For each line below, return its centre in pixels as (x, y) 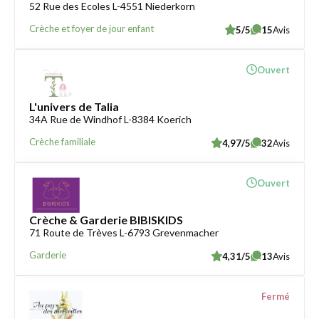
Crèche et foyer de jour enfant (91, 28)
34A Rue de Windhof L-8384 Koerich (110, 119)
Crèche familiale (62, 142)
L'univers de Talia (74, 106)
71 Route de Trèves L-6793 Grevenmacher (124, 232)
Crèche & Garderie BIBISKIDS (106, 220)
